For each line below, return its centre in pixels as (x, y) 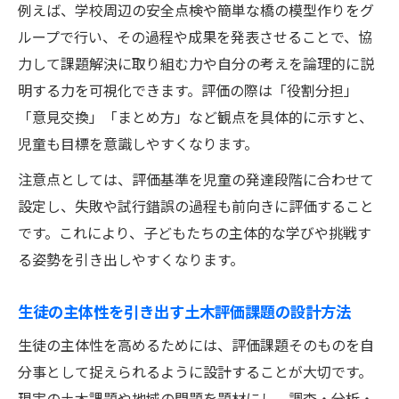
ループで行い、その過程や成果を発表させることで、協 (195, 36)
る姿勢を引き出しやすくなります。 (131, 259)
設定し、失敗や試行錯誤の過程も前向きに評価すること (196, 205)
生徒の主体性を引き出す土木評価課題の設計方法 (184, 310)
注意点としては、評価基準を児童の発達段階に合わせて (196, 179)
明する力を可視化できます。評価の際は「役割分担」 (188, 90)
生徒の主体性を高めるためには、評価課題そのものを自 (196, 344)
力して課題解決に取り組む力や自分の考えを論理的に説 (196, 63)
